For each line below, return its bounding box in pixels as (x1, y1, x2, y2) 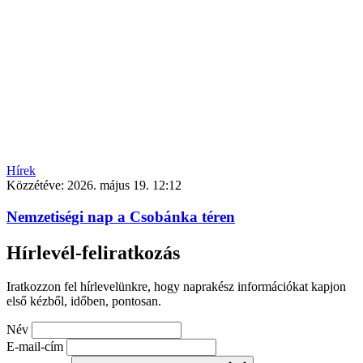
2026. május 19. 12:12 (67, 177, 181, 192)
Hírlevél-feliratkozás (6, 241, 180, 263)
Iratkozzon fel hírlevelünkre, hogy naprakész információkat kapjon (6, 280, 346, 294)
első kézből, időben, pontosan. (6, 294, 161, 309)
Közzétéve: (6, 177, 67, 192)
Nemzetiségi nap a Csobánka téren (6, 207, 235, 225)
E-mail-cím (6, 340, 63, 354)
